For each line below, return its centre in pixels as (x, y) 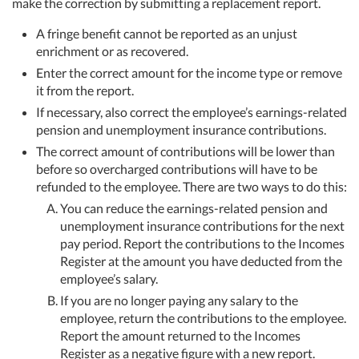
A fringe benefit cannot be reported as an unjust (167, 33)
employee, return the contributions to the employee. (203, 317)
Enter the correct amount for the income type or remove (189, 72)
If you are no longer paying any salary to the (179, 300)
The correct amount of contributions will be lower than (186, 151)
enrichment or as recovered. (112, 50)
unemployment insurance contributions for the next (202, 225)
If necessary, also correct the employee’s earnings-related (192, 111)
